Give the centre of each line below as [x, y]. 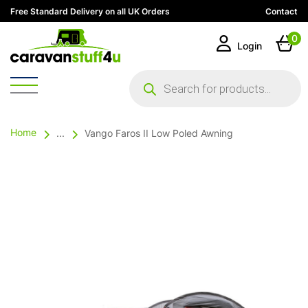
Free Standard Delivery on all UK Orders [90, 12]
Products [152, 75]
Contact [282, 12]
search [146, 86]
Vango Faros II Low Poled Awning [159, 134]
